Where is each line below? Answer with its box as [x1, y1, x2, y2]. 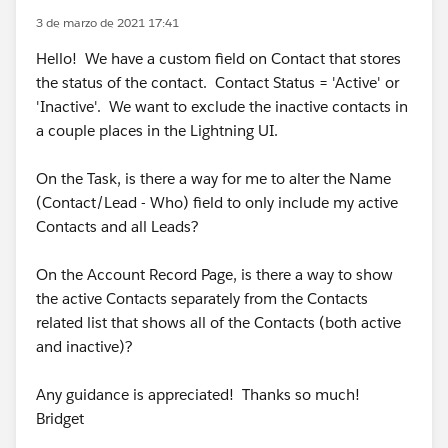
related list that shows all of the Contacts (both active [36, 313, 401, 332]
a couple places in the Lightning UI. [36, 121, 278, 140]
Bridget [36, 409, 84, 428]
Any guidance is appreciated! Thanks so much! [36, 385, 360, 404]
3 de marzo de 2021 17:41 [36, 14, 179, 31]
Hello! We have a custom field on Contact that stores [36, 49, 401, 68]
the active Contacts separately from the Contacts [36, 289, 368, 308]
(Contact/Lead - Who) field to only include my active [36, 193, 398, 212]
